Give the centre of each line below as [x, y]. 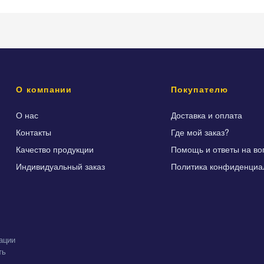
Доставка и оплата [206, 115]
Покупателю [199, 89]
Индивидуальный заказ [61, 166]
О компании [44, 89]
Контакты [34, 132]
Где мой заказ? [200, 132]
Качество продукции [55, 149]
